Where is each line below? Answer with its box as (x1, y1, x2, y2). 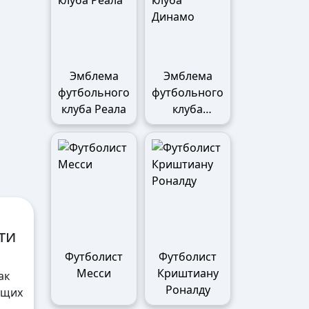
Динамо (166, 118, 209, 133)
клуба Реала (61, 101, 126, 117)
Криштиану (157, 266, 219, 281)
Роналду (165, 282, 210, 297)
